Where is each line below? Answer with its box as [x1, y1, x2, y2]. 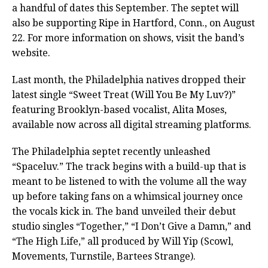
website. [12, 47, 50, 59]
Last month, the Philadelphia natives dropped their [12, 74, 246, 86]
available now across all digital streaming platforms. [12, 119, 251, 131]
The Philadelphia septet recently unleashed [12, 146, 211, 158]
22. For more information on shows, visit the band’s [12, 32, 244, 44]
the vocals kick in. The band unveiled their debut [12, 206, 236, 218]
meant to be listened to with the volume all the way [12, 176, 246, 188]
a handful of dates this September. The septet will [12, 2, 239, 14]
